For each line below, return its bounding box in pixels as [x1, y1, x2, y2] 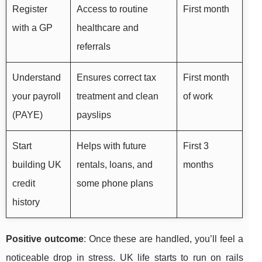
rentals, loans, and [77, 160, 153, 170]
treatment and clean [77, 91, 158, 102]
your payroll [12, 91, 61, 102]
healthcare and [77, 23, 139, 33]
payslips [77, 110, 111, 120]
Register [12, 4, 47, 15]
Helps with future [77, 141, 146, 151]
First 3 [183, 141, 209, 151]
